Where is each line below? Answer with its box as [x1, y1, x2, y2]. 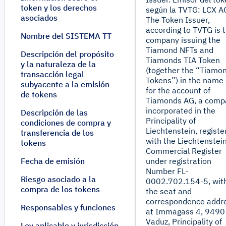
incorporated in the [146, 105, 215, 116]
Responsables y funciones [21, 202, 116, 212]
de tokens [21, 89, 57, 99]
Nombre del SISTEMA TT [21, 31, 111, 41]
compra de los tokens [21, 184, 100, 194]
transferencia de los [21, 128, 94, 138]
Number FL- [146, 166, 188, 176]
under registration [146, 156, 211, 166]
